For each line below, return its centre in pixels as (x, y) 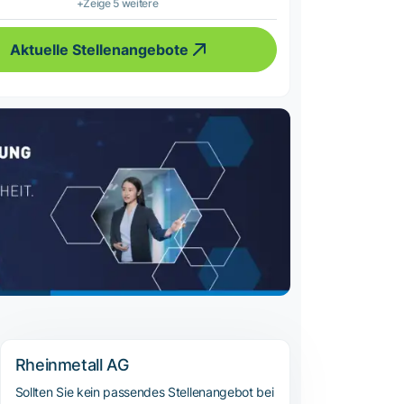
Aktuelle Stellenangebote (100, 50)
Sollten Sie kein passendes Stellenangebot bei (144, 392)
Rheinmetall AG (72, 365)
